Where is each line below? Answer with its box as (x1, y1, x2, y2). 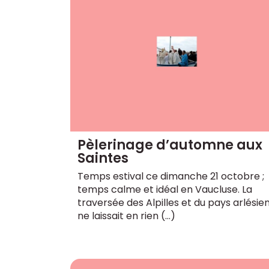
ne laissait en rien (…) (77, 209, 175, 223)
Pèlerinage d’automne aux (77, 136, 262, 155)
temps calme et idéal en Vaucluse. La (77, 183, 252, 197)
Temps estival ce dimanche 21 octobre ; (77, 169, 264, 184)
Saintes (77, 149, 128, 168)
